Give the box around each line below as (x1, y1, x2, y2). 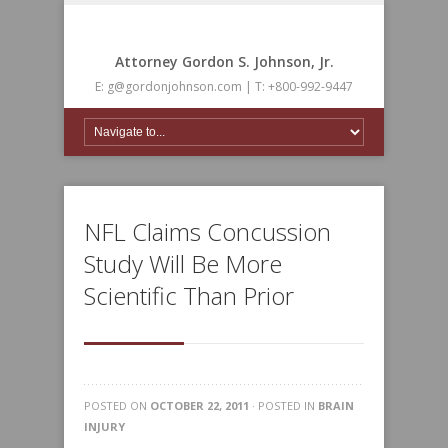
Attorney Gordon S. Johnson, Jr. (114, 52, 334, 71)
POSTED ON (84, 398, 150, 413)
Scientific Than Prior (84, 279, 294, 312)
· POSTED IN (249, 398, 318, 413)
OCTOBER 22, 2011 (150, 398, 249, 413)
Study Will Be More (84, 247, 282, 280)
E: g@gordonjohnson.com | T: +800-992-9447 (95, 78, 353, 95)
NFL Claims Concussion (84, 215, 331, 248)
